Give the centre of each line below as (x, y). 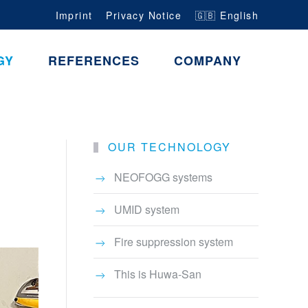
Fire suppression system (174, 242)
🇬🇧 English (227, 15)
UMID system (147, 210)
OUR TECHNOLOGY (167, 147)
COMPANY (208, 60)
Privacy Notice (144, 15)
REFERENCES (94, 60)
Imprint (74, 15)
